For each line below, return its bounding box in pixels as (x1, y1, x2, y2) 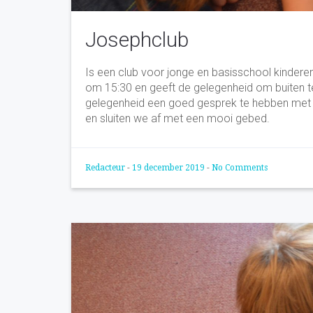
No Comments (212, 162, 268, 173)
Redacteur (85, 162, 127, 173)
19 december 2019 (132, 162, 207, 173)
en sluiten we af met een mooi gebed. (85, 111, 270, 125)
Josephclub (85, 27, 189, 52)
